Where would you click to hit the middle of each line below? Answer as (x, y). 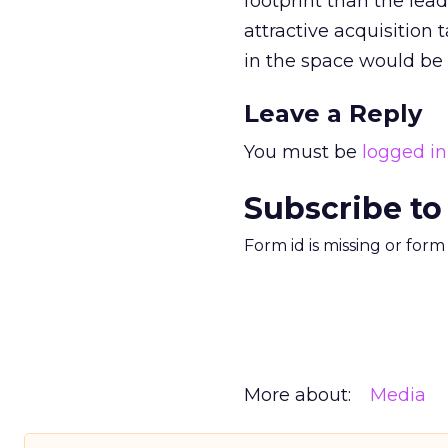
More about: (297, 395)
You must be (303, 152)
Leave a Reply (333, 113)
